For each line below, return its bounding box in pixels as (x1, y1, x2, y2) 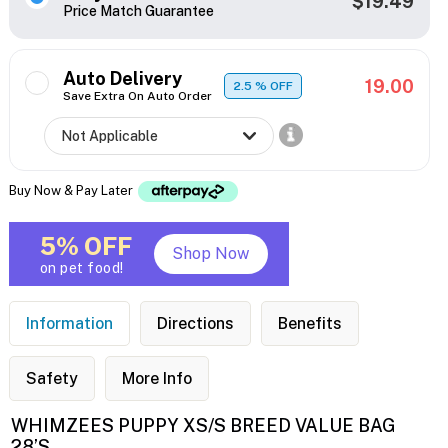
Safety (25, 369, 78, 389)
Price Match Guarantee (62, 3, 214, 20)
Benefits (277, 314, 342, 334)
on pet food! (39, 260, 124, 277)
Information (25, 314, 113, 334)
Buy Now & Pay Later (8, 182, 136, 198)
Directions (156, 314, 234, 334)
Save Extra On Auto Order (62, 89, 212, 104)
